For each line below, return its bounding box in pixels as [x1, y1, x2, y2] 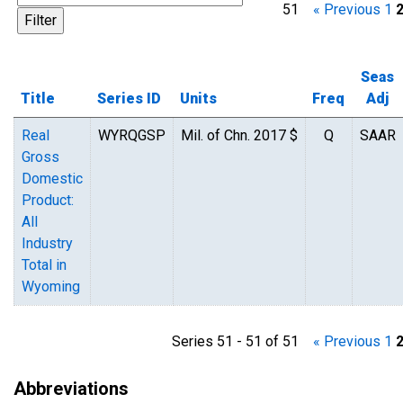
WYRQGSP [98, 127, 166, 144]
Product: [22, 192, 74, 209]
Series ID [97, 90, 161, 107]
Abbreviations [13, 378, 129, 399]
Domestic [22, 170, 83, 187]
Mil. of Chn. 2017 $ [181, 127, 298, 144]
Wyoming [22, 278, 80, 295]
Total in [22, 256, 67, 273]
